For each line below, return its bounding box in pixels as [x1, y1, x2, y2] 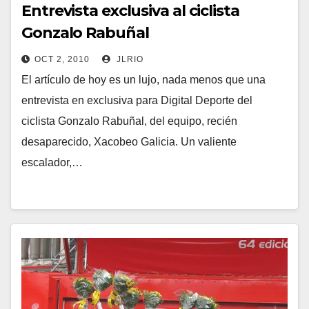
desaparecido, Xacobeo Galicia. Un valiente [21, 136, 237, 148]
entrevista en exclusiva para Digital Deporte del [21, 94, 252, 106]
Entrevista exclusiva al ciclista [21, 1, 239, 20]
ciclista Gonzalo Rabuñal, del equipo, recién [21, 115, 237, 127]
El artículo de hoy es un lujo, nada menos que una [21, 74, 266, 86]
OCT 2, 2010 [34, 54, 90, 64]
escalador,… [21, 157, 83, 168]
